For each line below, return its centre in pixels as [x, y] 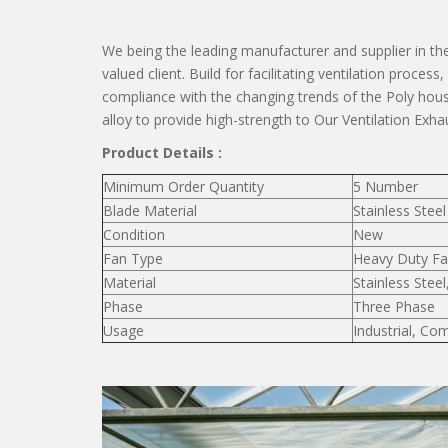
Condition [134, 234]
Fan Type [133, 258]
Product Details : [162, 152]
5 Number [385, 186]
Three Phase [394, 306]
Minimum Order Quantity [183, 186]
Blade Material [150, 210]
